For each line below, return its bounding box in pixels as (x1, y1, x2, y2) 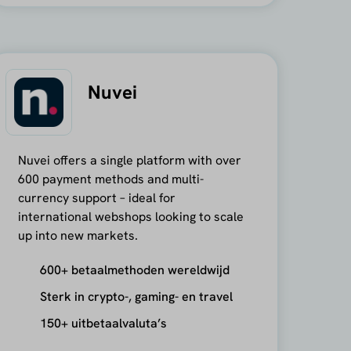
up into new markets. (17, 226, 138, 244)
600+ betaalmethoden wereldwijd (39, 261, 230, 278)
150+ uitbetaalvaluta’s (39, 314, 167, 331)
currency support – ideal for (17, 189, 175, 206)
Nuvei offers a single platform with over (17, 151, 241, 168)
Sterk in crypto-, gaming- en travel (39, 288, 233, 305)
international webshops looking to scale (17, 208, 244, 225)
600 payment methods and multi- (17, 170, 204, 187)
